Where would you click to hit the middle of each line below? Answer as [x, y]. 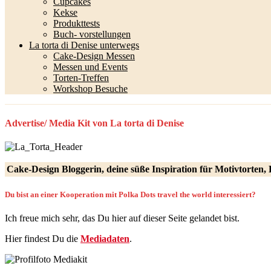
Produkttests [77, 24]
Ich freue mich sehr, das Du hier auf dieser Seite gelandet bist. [122, 218]
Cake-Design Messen [94, 56]
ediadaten [109, 239]
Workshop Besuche [90, 89]
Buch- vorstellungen [92, 34]
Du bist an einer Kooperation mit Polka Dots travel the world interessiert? [130, 195]
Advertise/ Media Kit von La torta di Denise [94, 123]
